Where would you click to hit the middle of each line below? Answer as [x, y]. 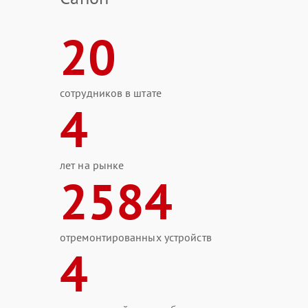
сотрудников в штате [111, 93]
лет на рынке [92, 165]
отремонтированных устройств [136, 237]
